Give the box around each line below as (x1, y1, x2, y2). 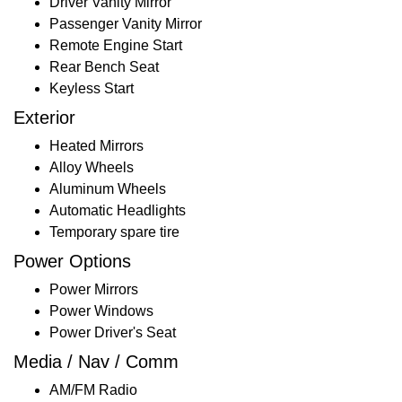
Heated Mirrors (49, 137, 144, 153)
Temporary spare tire (49, 223, 179, 240)
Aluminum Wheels (49, 180, 166, 197)
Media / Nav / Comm (13, 351, 179, 371)
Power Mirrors (49, 281, 138, 297)
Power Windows (49, 302, 153, 319)
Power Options (13, 250, 131, 271)
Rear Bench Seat (49, 58, 159, 74)
